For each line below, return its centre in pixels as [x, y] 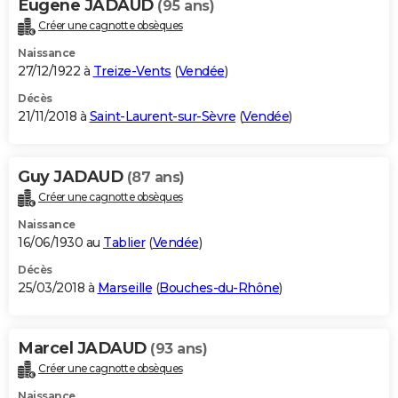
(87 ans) [155, 177]
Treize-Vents [132, 71]
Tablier [124, 242]
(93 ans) [179, 348]
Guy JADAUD [72, 176]
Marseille [124, 287]
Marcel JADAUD [84, 348]
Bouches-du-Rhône [219, 287]
